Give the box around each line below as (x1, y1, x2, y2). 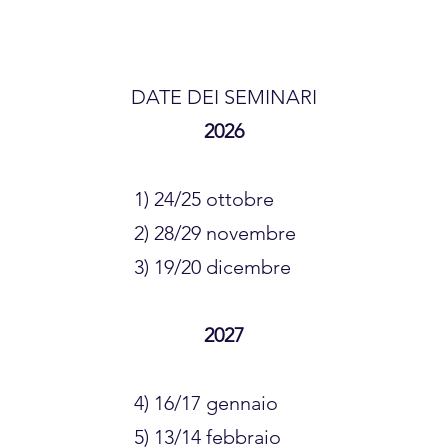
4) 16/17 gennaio (134, 391, 278, 415)
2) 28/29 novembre (134, 221, 296, 245)
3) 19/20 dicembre (134, 255, 291, 279)
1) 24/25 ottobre (134, 187, 274, 211)
